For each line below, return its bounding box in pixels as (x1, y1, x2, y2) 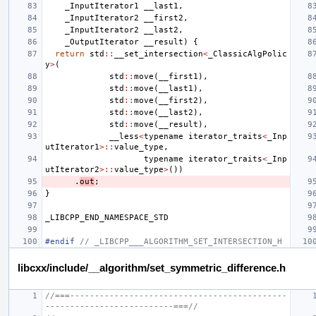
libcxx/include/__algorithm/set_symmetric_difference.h (18, 261, 286, 274)
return (55, 49, 85, 59)
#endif (45, 236, 80, 246)
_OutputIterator (65, 37, 139, 47)
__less (109, 131, 139, 141)
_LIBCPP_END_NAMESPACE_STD (45, 212, 169, 222)
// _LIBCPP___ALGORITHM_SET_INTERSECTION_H (80, 236, 282, 246)
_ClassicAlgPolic (208, 49, 287, 59)
